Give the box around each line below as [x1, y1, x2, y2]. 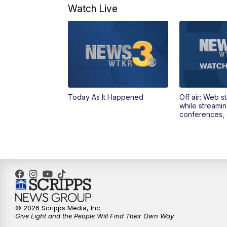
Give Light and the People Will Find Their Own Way [15, 212, 174, 220]
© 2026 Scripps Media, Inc [15, 204, 100, 212]
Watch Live [68, 3, 118, 15]
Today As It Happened [68, 92, 144, 101]
